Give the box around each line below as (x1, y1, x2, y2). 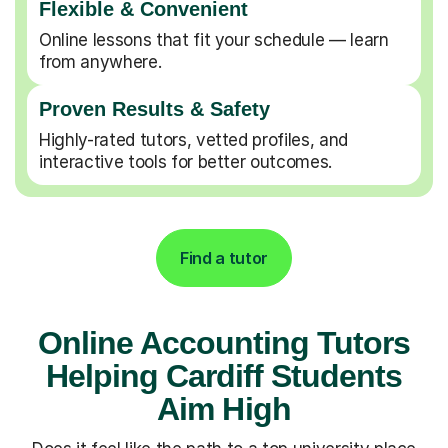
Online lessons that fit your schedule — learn (39, 29, 389, 50)
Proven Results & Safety (39, 97, 270, 120)
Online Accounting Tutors (37, 324, 411, 361)
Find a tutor (179, 247, 269, 268)
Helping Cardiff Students (45, 357, 403, 394)
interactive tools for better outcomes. (39, 151, 333, 172)
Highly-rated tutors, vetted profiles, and (39, 129, 349, 150)
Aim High (157, 390, 291, 427)
